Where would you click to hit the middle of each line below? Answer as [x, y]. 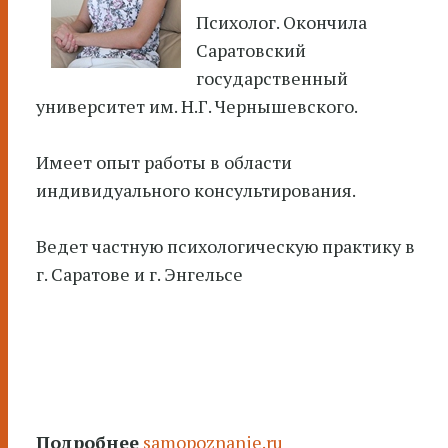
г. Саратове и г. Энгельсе [139, 274]
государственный [272, 78]
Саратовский [251, 50]
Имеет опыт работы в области [164, 162]
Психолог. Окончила [281, 22]
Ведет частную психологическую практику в [225, 246]
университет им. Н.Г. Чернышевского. [197, 106]
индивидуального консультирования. [196, 190]
